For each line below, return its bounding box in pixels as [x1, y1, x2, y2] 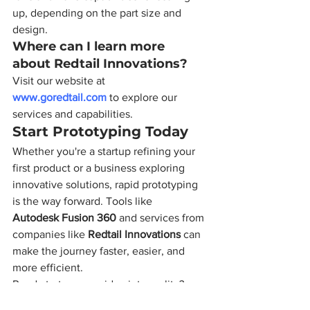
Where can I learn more [12, 39, 168, 54]
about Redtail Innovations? [12, 56, 188, 71]
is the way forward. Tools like [12, 195, 155, 207]
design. [12, 24, 48, 35]
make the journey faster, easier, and [12, 245, 188, 257]
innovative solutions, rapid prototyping [12, 179, 201, 190]
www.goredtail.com [12, 91, 107, 103]
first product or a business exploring [12, 162, 188, 174]
